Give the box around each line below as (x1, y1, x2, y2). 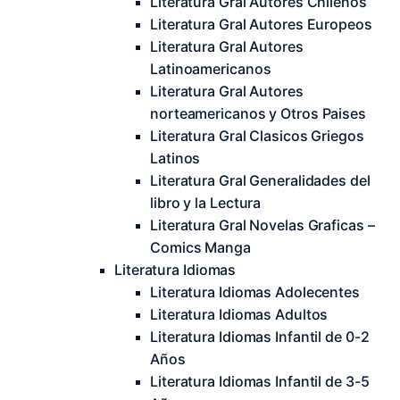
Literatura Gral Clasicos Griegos (150, 127, 364, 145)
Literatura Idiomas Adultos (150, 305, 329, 323)
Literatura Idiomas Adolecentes (150, 283, 360, 301)
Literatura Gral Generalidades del (150, 171, 371, 189)
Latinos (150, 149, 201, 167)
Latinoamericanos (150, 60, 271, 78)
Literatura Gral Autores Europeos (150, 15, 372, 33)
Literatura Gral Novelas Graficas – (150, 216, 375, 234)
